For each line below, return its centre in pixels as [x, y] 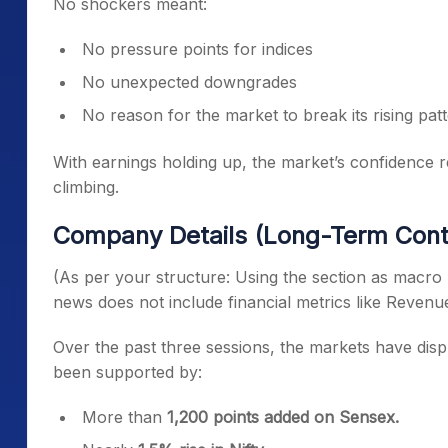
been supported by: [127, 372]
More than [124, 417]
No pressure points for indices [197, 49]
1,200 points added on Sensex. [283, 417]
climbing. [86, 187]
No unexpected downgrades [189, 82]
